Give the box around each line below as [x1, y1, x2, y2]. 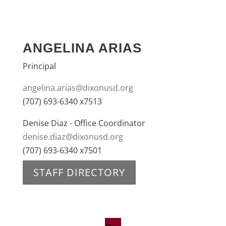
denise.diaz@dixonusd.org [22, 131, 123, 142]
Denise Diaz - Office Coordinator [22, 118, 145, 129]
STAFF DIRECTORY [33, 165, 125, 179]
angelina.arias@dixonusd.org [22, 82, 133, 93]
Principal [22, 61, 56, 72]
